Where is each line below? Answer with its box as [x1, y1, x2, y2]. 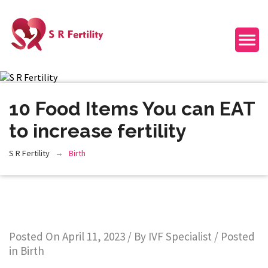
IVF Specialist [148, 229, 212, 244]
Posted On [9, 229, 62, 244]
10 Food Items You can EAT [9, 98, 255, 120]
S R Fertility [9, 148, 50, 159]
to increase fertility [9, 120, 187, 142]
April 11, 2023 [62, 229, 125, 244]
